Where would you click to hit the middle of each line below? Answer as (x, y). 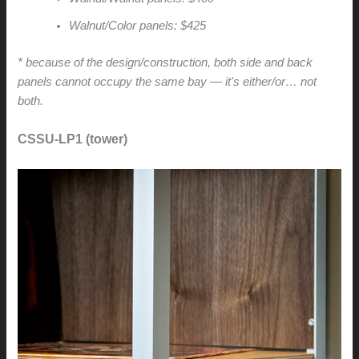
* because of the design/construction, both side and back (165, 63)
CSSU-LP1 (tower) (73, 139)
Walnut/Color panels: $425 (138, 26)
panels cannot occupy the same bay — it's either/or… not (167, 82)
